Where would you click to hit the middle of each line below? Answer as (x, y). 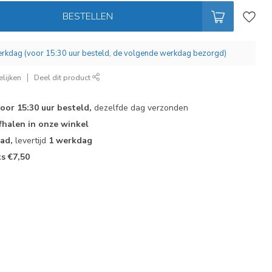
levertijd (31, 141)
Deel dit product (63, 77)
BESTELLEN (87, 16)
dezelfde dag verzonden (140, 108)
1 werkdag (71, 141)
